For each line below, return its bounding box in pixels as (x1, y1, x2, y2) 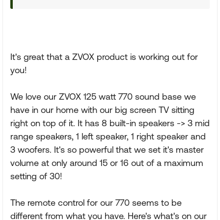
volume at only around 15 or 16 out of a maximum (10, 158, 203, 168)
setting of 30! (10, 171, 62, 181)
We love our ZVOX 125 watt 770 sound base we (10, 91, 196, 102)
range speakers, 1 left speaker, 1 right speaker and (10, 131, 206, 141)
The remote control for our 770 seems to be (10, 197, 182, 208)
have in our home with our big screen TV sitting (10, 105, 194, 115)
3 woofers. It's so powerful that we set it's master (10, 144, 204, 155)
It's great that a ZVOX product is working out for (10, 52, 198, 62)
